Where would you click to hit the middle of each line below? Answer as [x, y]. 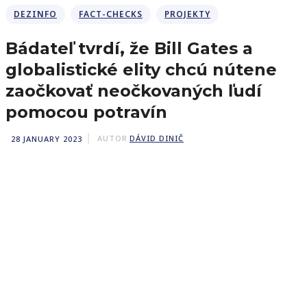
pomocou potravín [86, 112]
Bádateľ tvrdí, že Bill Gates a [129, 48]
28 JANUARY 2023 [47, 138]
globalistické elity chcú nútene [141, 70]
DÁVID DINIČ [157, 138]
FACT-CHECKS [111, 14]
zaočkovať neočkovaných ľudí [134, 91]
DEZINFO [35, 14]
